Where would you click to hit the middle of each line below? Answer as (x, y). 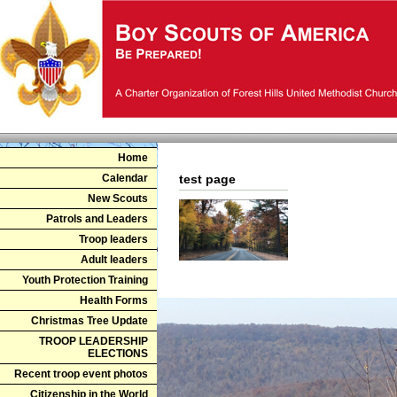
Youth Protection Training (85, 280)
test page (207, 179)
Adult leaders (114, 260)
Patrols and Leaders (97, 219)
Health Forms (114, 300)
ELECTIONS (118, 354)
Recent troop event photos (81, 374)
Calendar (125, 178)
